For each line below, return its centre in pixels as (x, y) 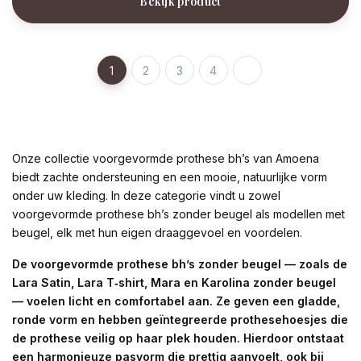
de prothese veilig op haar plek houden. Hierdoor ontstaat (178, 338)
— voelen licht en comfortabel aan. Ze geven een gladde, (176, 301)
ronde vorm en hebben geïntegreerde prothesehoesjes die (180, 320)
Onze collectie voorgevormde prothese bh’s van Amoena (166, 159)
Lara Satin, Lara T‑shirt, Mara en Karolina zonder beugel (174, 283)
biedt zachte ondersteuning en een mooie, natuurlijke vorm (170, 177)
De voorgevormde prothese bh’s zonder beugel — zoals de (180, 264)
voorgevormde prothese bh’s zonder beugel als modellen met (178, 214)
